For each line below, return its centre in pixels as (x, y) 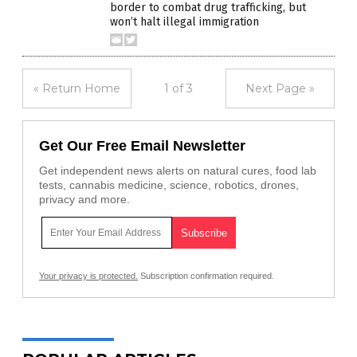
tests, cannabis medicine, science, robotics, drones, (169, 185)
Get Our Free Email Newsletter (142, 146)
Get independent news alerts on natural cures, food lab (178, 171)
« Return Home (77, 89)
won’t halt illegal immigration (184, 22)
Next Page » (280, 89)
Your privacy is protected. (88, 276)
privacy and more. (84, 200)
